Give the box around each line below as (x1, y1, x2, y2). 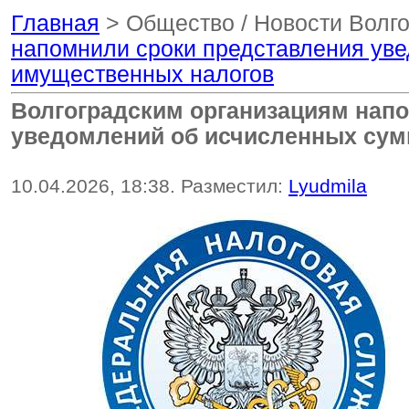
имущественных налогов (11, 62, 274, 87)
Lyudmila (288, 175, 367, 197)
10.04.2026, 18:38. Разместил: (11, 175, 288, 197)
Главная (11, 11, 100, 36)
